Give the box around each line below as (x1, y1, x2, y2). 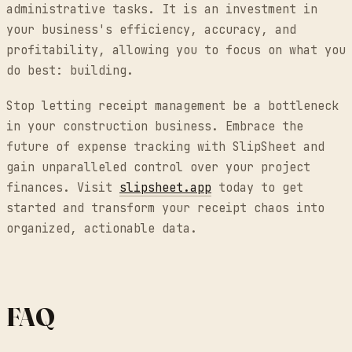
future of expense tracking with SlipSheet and (6, 139, 324, 156)
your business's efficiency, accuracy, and (6, 22, 296, 38)
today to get (211, 180, 303, 196)
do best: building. (6, 63, 134, 79)
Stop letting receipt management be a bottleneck (6, 98, 339, 115)
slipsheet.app (119, 180, 211, 196)
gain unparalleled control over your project (6, 159, 310, 176)
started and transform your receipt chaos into (6, 200, 324, 217)
